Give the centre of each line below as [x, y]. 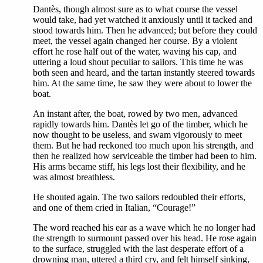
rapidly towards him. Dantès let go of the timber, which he [140, 124]
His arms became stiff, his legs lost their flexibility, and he [139, 166]
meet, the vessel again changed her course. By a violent [135, 41]
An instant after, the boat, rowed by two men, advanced [135, 114]
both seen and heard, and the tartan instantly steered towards [144, 73]
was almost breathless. [74, 177]
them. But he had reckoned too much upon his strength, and [143, 145]
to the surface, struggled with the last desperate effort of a [138, 249]
